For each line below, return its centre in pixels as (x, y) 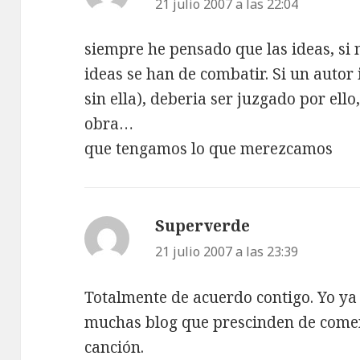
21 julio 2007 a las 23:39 (227, 252)
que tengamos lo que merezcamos (209, 149)
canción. (115, 347)
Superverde (203, 226)
